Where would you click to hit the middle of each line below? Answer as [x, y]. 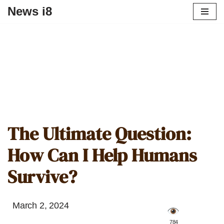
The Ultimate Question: [99, 134]
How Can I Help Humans [102, 155]
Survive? [42, 177]
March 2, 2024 [41, 205]
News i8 [30, 11]
